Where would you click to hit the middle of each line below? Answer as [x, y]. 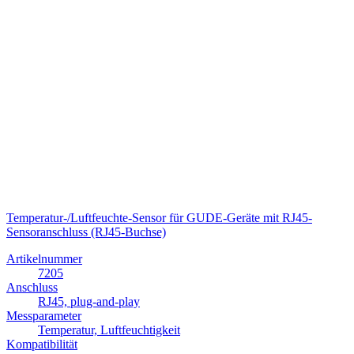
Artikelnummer [44, 259]
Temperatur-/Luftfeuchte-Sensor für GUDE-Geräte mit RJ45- [159, 218]
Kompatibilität [42, 345]
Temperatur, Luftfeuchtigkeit [109, 330]
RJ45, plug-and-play [89, 302]
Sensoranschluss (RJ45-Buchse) [86, 232]
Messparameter [44, 316]
